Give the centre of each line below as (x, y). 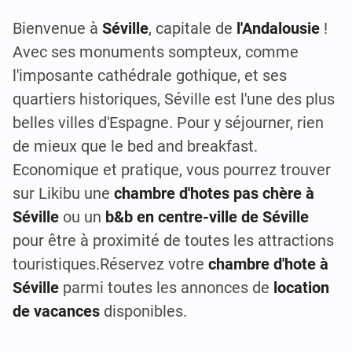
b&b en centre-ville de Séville (207, 216)
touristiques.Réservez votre (110, 264)
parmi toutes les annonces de (166, 287)
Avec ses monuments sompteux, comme (156, 51)
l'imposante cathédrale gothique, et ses (150, 75)
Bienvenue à (57, 28)
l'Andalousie (278, 28)
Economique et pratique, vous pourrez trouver (172, 169)
